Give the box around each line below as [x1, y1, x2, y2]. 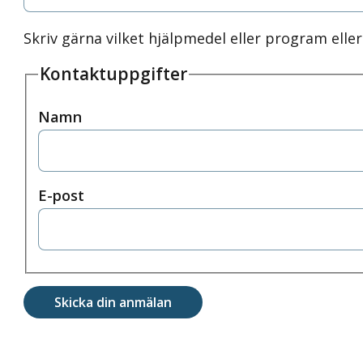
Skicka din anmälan [54, 293, 173, 311]
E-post [37, 186, 84, 206]
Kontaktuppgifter [39, 62, 187, 86]
